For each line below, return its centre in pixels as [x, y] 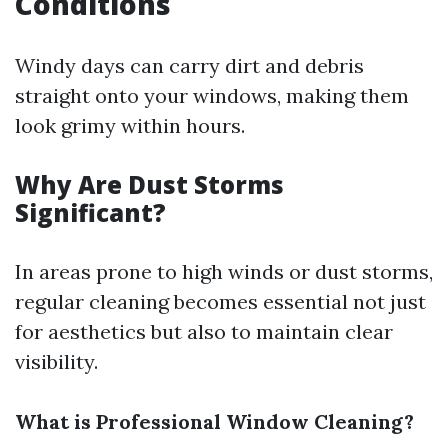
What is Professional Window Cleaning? [214, 421]
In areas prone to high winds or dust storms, [224, 271]
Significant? [90, 212]
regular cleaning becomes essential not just [220, 301]
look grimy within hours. [130, 125]
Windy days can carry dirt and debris [189, 65]
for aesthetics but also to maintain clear [204, 331]
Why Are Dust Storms [149, 184]
